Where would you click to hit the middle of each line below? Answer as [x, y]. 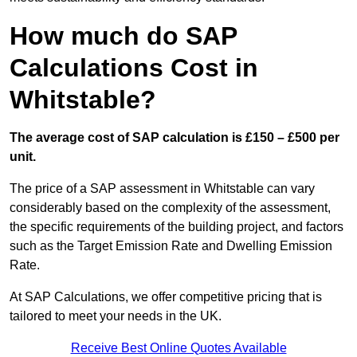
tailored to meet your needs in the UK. [116, 316]
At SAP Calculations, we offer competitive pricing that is [166, 297]
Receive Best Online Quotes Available [178, 348]
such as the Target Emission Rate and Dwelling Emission [171, 246]
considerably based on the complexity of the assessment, [170, 208]
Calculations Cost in [134, 68]
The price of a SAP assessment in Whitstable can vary [162, 189]
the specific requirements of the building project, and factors [177, 227]
